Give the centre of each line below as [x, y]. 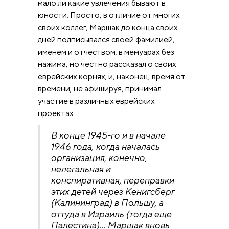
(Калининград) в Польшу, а [107, 202]
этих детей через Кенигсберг [112, 191]
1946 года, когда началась [105, 146]
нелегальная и [81, 169]
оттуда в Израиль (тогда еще [111, 214]
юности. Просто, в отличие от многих [109, 15]
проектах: [56, 113]
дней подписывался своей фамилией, [106, 39]
